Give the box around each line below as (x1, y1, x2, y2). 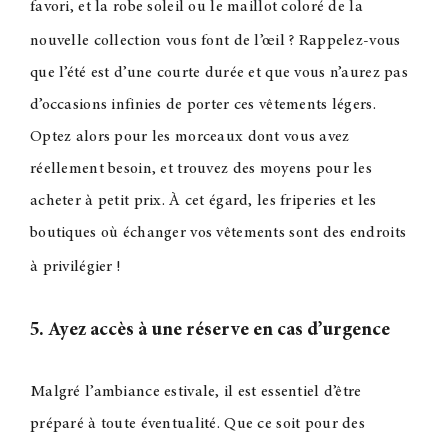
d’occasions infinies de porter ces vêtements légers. (29, 96, 376, 113)
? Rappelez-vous (288, 32, 401, 49)
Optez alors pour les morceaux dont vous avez (29, 128, 350, 145)
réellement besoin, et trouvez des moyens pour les (29, 160, 372, 177)
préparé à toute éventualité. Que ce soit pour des (29, 415, 365, 432)
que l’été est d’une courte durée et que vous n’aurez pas (29, 64, 408, 81)
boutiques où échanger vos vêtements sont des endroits (29, 224, 407, 241)
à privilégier (29, 258, 113, 275)
